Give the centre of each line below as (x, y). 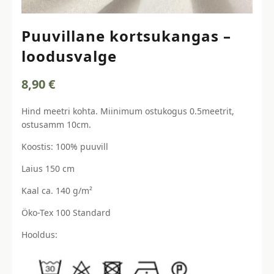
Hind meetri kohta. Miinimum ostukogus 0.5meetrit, (128, 111)
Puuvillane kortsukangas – (126, 35)
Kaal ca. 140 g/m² (57, 190)
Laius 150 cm (48, 168)
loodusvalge (69, 56)
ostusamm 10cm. (56, 124)
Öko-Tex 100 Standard (66, 212)
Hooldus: (39, 234)
